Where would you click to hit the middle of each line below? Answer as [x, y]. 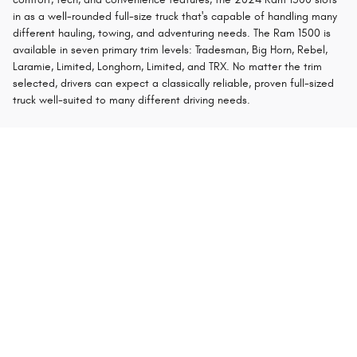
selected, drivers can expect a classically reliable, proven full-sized [173, 84]
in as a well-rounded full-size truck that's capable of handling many [175, 17]
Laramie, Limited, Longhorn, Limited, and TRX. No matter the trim [167, 67]
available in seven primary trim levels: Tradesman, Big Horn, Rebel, [170, 50]
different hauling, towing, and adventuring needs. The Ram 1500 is [172, 33]
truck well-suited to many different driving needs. [131, 100]
